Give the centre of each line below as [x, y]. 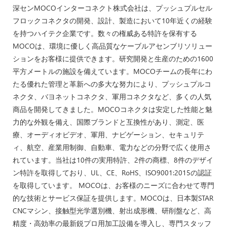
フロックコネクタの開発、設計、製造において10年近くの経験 [112, 20]
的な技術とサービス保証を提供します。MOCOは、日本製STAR [113, 198]
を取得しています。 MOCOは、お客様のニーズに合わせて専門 [113, 185]
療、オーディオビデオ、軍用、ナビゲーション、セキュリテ [108, 134]
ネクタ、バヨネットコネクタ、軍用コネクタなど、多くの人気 [112, 96]
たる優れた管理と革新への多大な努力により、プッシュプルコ [112, 84]
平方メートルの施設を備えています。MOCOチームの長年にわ [112, 71]
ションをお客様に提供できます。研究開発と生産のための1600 [113, 58]
